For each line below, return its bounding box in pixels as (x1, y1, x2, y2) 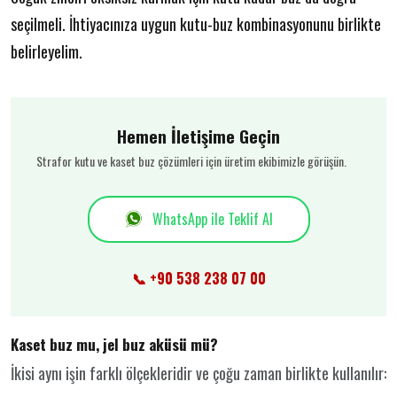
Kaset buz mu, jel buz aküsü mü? (11, 333, 218, 355)
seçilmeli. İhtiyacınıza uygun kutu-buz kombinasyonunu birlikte (11, 12, 381, 35)
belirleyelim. (11, 39, 82, 63)
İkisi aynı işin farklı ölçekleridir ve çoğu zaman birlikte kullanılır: (11, 362, 386, 385)
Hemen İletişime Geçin (117, 122, 280, 148)
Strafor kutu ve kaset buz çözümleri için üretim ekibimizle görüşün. (36, 151, 346, 170)
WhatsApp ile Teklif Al (152, 207, 273, 230)
